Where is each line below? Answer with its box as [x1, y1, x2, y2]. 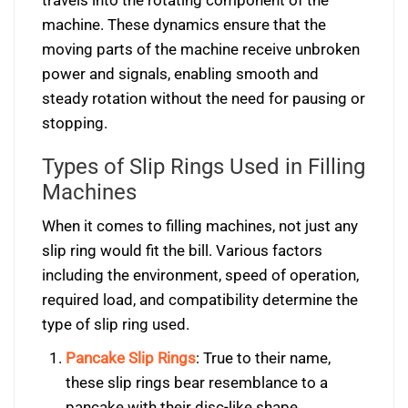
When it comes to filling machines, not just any [42, 217, 358, 235]
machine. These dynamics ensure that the [42, 15, 326, 34]
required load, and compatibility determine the [42, 291, 358, 309]
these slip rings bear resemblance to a [65, 373, 328, 392]
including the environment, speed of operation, [42, 266, 359, 284]
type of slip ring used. [42, 315, 189, 333]
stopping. [42, 114, 107, 132]
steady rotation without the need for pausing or [42, 89, 365, 107]
